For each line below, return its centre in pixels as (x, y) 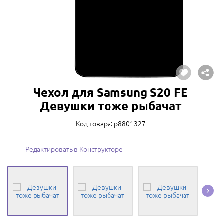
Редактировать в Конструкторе (74, 149)
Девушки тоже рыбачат (110, 105)
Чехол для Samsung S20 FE (110, 92)
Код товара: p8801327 (110, 123)
